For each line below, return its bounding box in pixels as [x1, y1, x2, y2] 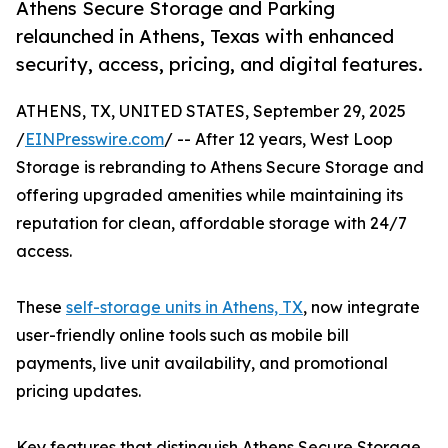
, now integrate [303, 297, 420, 318]
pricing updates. [16, 381, 141, 402]
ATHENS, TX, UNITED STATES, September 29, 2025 [16, 101, 406, 122]
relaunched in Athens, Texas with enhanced [16, 25, 394, 48]
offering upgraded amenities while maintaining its [16, 185, 403, 206]
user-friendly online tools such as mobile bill [16, 325, 349, 346]
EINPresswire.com [25, 129, 164, 150]
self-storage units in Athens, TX [66, 297, 303, 318]
